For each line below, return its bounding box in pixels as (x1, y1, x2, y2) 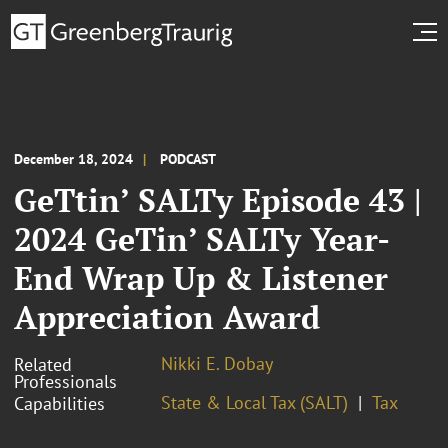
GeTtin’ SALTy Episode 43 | (14, 178, 422, 221)
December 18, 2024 (14, 149, 133, 168)
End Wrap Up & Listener (14, 256, 388, 299)
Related (14, 352, 72, 376)
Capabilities (14, 391, 105, 415)
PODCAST (160, 149, 216, 168)
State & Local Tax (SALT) (161, 390, 348, 414)
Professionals (14, 369, 117, 393)
